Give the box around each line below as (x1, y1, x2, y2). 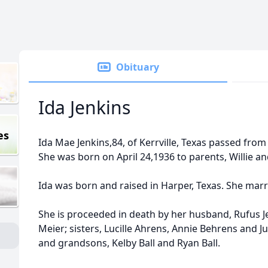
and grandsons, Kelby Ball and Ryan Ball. (38, 236, 220, 249)
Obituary (116, 60, 159, 74)
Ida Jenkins (38, 95, 130, 120)
